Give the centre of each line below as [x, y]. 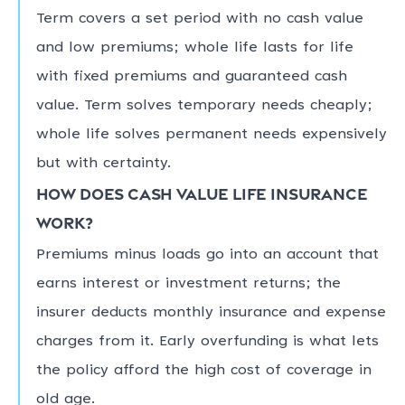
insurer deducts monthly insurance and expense [211, 312]
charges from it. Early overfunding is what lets [207, 341]
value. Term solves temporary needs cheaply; [204, 106]
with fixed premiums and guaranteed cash [191, 77]
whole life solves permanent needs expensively [211, 135]
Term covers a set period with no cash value [199, 19]
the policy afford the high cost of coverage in [203, 370]
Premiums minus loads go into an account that [207, 254]
